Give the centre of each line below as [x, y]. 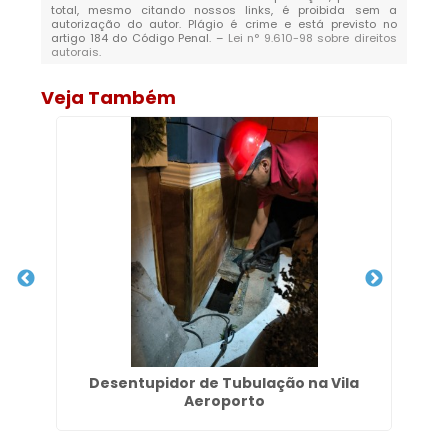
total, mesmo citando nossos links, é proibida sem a [224, 10]
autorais [75, 52]
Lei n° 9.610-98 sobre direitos [312, 38]
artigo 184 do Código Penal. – [139, 38]
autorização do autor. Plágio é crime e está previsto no [224, 24]
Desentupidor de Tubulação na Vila [224, 383]
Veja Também [109, 97]
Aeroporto [224, 401]
